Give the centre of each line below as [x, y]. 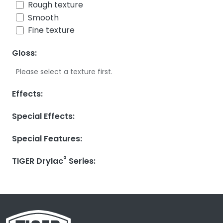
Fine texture [51, 30]
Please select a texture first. [64, 71]
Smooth [43, 17]
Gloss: [24, 53]
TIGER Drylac [38, 161]
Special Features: [47, 138]
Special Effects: [43, 116]
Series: [81, 161]
